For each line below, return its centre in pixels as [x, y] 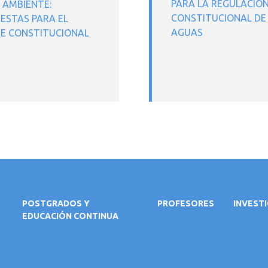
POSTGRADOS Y [56, 203]
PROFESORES [186, 203]
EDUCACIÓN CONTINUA [70, 216]
